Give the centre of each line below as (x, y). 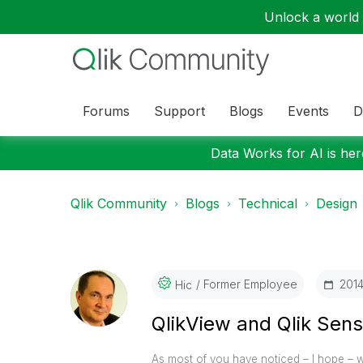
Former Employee (248, 284)
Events (308, 111)
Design (337, 203)
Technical (268, 203)
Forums (106, 111)
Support (179, 111)
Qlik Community (119, 203)
